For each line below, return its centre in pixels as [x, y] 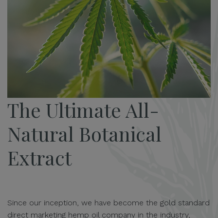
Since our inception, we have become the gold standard [109, 202]
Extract [39, 157]
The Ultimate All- [83, 109]
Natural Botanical [84, 133]
